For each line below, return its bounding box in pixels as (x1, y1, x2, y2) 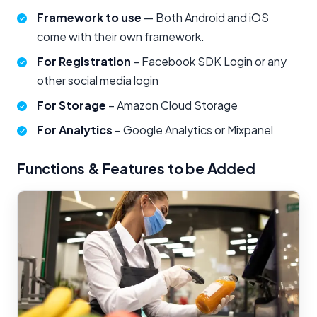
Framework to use (37, 9, 142, 25)
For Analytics (37, 122, 113, 137)
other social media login (37, 72, 158, 88)
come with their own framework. (37, 28, 204, 44)
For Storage (37, 97, 106, 113)
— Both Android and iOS (142, 9, 269, 25)
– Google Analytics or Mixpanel (113, 122, 273, 137)
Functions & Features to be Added (17, 158, 255, 177)
